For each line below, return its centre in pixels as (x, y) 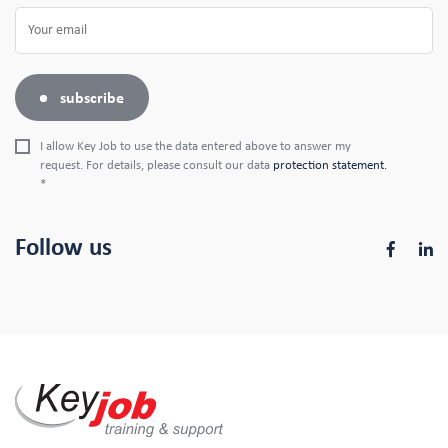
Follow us (63, 247)
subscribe (92, 98)
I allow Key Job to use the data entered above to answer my (195, 146)
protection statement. (330, 165)
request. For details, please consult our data (156, 165)
